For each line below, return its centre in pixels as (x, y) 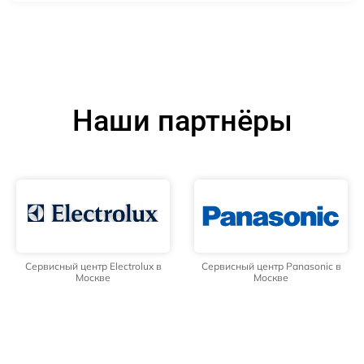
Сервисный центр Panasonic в (271, 266)
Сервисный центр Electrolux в (93, 266)
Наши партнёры (182, 121)
